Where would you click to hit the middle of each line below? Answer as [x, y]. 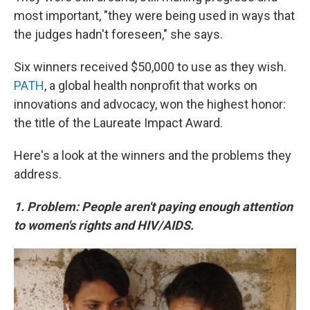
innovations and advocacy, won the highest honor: [150, 104]
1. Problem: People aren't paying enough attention [153, 207]
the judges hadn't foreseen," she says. [118, 34]
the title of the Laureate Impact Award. [118, 123]
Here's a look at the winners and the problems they [153, 155]
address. [38, 174]
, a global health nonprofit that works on [151, 85]
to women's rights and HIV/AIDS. [104, 225]
